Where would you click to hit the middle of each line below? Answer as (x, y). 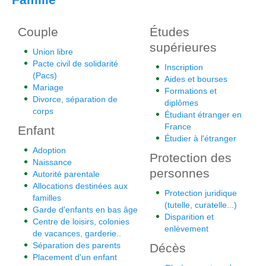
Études (170, 32)
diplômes (181, 103)
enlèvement (186, 229)
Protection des (191, 158)
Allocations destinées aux (80, 186)
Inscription (184, 67)
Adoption (49, 150)
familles (47, 198)
